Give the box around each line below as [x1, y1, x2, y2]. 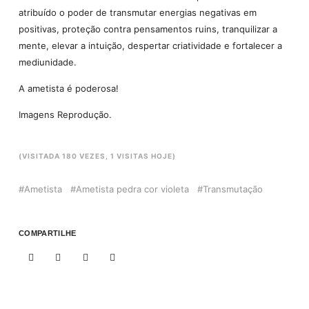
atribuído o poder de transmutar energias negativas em [18, 6, 257, 18]
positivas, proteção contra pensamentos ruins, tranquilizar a [18, 23, 277, 34]
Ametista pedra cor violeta [75, 183, 189, 195]
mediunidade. [18, 56, 77, 68]
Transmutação [202, 183, 263, 195]
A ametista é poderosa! [18, 83, 119, 94]
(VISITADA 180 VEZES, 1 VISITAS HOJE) [18, 151, 176, 160]
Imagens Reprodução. [18, 109, 112, 121]
